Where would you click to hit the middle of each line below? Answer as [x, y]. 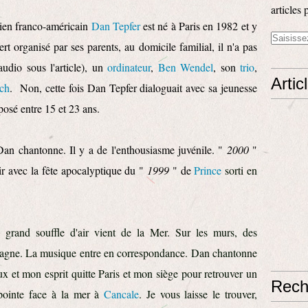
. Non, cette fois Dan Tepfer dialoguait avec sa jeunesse [134, 88]
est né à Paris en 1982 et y [199, 26]
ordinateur [129, 67]
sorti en [240, 170]
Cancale [122, 294]
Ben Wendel [185, 67]
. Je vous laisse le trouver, [198, 294]
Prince [208, 170]
